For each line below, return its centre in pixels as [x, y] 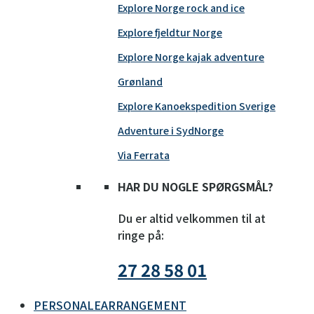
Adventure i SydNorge [171, 131]
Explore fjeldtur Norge [170, 33]
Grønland [140, 82]
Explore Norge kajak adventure [191, 57]
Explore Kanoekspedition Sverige [197, 106]
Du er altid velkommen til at [192, 218]
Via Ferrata [144, 155]
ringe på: [141, 234]
